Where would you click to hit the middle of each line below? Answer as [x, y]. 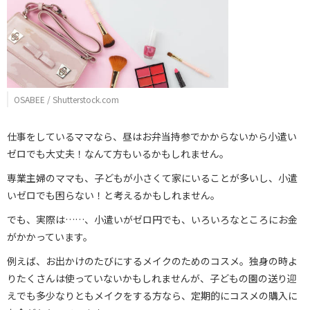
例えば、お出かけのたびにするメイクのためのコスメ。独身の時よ [152, 261]
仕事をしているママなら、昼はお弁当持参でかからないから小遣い [152, 137]
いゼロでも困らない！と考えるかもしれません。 [113, 195]
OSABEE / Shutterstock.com [66, 100]
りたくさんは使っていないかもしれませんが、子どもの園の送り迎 [152, 279]
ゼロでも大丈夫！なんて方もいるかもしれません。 [118, 154]
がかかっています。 [50, 237]
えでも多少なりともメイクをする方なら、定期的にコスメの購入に [152, 296]
